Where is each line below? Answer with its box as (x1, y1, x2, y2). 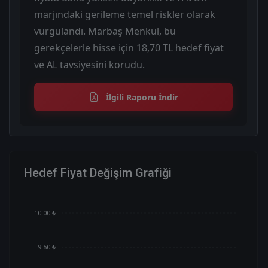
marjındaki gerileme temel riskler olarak (34, 7, 215, 21)
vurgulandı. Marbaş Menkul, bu (34, 24, 176, 38)
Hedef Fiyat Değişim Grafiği (24, 165, 172, 180)
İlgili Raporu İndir (103, 91, 178, 103)
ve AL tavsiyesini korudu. (34, 57, 145, 71)
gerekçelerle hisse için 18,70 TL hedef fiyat (34, 41, 224, 54)
